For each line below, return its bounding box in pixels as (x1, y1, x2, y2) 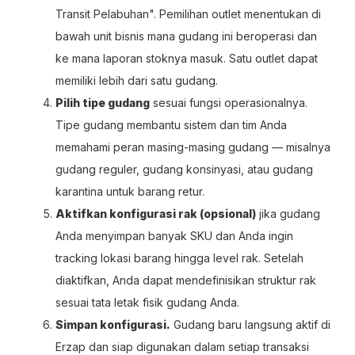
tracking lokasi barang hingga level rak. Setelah (55, 251, 303, 265)
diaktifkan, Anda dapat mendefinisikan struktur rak (55, 273, 316, 287)
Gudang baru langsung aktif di (170, 318, 330, 331)
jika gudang (256, 207, 320, 220)
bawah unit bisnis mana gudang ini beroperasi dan (55, 29, 317, 43)
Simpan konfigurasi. (55, 318, 170, 331)
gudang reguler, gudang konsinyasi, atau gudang (55, 162, 313, 176)
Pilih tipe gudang (55, 96, 150, 109)
